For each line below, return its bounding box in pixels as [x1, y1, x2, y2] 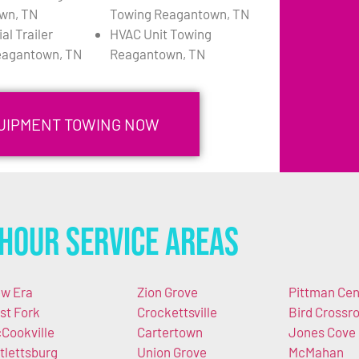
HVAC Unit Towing [110, 26, 212, 42]
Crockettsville [136, 304, 217, 321]
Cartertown [136, 324, 203, 341]
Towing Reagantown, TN [110, 6, 249, 22]
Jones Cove [288, 324, 356, 341]
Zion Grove [136, 284, 198, 301]
